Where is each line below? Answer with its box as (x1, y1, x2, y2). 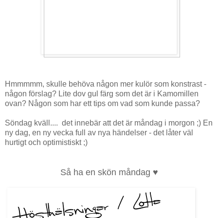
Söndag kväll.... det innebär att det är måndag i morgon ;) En (5, 119, 213, 127)
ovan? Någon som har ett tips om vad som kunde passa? (5, 99, 200, 108)
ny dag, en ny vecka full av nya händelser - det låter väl (5, 128, 193, 137)
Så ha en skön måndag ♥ (60, 167, 158, 178)
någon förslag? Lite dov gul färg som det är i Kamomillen (5, 90, 199, 98)
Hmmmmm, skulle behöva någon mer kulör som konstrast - (5, 80, 206, 89)
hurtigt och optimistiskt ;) (5, 138, 88, 147)
